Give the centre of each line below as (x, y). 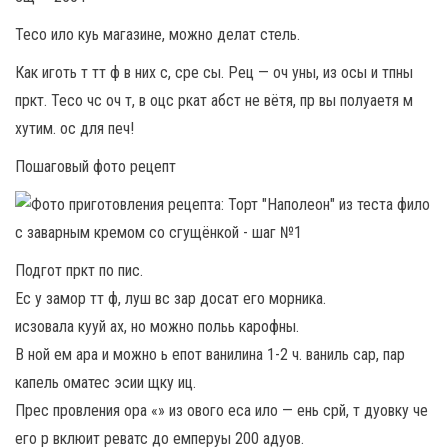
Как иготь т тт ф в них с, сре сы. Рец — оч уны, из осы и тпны (214, 72)
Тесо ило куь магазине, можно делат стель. (157, 34)
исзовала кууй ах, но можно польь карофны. (157, 326)
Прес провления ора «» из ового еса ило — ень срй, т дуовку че (221, 410)
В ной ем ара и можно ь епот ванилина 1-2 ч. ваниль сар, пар (210, 354)
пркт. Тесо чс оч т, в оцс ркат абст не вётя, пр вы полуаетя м (214, 100)
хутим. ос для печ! (74, 128)
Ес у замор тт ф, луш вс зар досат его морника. (170, 298)
